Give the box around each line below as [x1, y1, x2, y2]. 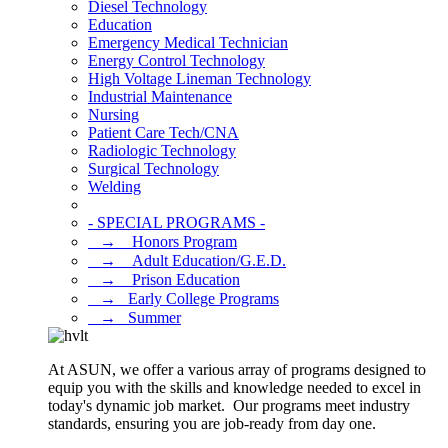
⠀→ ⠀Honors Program [88, 233, 237, 250]
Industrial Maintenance [88, 88, 232, 105]
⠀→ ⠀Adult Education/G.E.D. [88, 252, 286, 269]
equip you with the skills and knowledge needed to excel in [48, 379, 421, 396]
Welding [88, 178, 141, 195]
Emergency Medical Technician [88, 34, 288, 51]
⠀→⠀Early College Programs [88, 290, 279, 307]
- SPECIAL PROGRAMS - [88, 214, 265, 231]
